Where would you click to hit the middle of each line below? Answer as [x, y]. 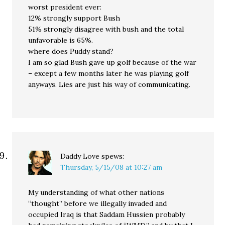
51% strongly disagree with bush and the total [106, 29]
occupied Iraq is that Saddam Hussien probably [107, 214]
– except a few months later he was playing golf [109, 73]
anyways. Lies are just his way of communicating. [109, 84]
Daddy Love [80, 156]
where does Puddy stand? [71, 51]
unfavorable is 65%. [61, 40]
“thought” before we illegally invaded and [98, 203]
